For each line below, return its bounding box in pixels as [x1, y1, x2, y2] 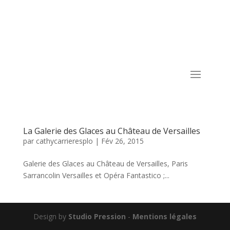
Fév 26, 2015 [101, 136, 144, 146]
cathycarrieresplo [35, 136, 93, 146]
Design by [33, 211, 68, 221]
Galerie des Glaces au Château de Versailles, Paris [23, 158, 188, 168]
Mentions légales [132, 211, 197, 221]
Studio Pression [68, 211, 126, 221]
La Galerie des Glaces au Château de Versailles [23, 125, 200, 137]
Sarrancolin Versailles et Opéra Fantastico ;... [23, 170, 169, 180]
